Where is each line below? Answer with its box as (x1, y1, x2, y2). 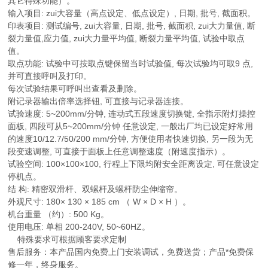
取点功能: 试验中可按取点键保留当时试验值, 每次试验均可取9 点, (8, 59, 254, 68)
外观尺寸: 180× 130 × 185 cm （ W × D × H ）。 (8, 197, 191, 206)
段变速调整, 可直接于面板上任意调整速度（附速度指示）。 (8, 147, 231, 156)
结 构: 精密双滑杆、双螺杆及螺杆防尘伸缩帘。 (8, 184, 183, 194)
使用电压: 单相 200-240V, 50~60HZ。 (8, 222, 151, 232)
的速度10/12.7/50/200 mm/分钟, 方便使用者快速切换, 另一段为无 (8, 134, 254, 144)
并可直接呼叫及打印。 (8, 71, 92, 81)
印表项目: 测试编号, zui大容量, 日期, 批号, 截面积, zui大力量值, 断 (8, 21, 256, 31)
